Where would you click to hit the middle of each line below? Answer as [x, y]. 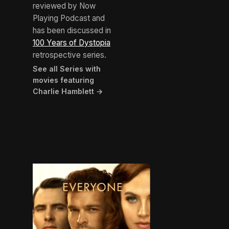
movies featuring [63, 80]
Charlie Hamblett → [68, 91]
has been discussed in [72, 31]
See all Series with [67, 69]
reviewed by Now [64, 6]
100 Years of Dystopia [72, 43]
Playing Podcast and [69, 18]
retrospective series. [70, 55]
